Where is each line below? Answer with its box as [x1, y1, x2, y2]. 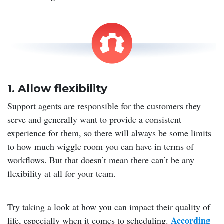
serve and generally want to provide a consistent [7, 113, 181, 125]
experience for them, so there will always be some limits [7, 126, 211, 139]
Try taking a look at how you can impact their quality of [7, 200, 210, 213]
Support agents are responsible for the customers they [7, 99, 201, 112]
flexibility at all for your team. [7, 167, 116, 179]
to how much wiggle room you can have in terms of [7, 140, 194, 152]
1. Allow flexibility [7, 81, 107, 95]
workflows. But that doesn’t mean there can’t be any [7, 153, 194, 166]
